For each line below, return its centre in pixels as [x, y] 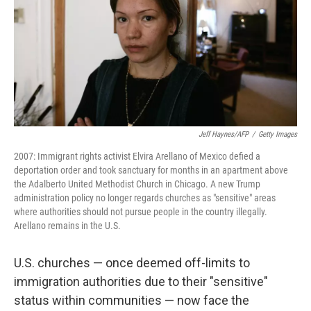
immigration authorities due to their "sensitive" [141, 281]
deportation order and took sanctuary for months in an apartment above [151, 170]
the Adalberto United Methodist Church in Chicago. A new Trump [137, 184]
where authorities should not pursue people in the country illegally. [141, 212]
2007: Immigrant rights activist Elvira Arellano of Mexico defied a [137, 156]
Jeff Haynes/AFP [224, 134]
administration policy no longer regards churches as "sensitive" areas [145, 198]
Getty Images [278, 134]
